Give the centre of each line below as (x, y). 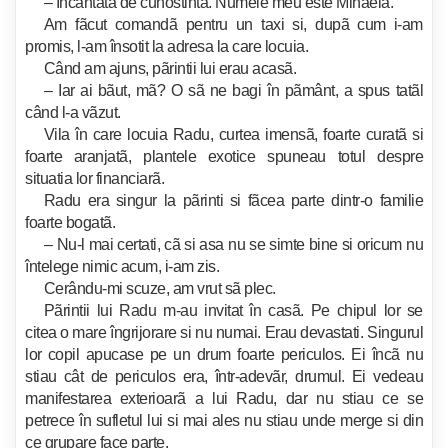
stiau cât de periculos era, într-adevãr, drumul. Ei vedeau (224, 376)
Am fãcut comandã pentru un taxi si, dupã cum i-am (233, 24)
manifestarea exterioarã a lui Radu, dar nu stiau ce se (224, 398)
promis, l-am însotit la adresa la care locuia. (166, 46)
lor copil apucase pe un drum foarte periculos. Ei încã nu (224, 354)
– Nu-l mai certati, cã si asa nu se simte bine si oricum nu (233, 244)
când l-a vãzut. (73, 112)
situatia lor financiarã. (94, 178)
